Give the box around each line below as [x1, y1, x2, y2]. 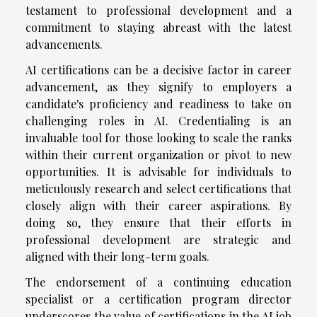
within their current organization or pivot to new [25, 146, 292, 162]
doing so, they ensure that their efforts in [25, 214, 292, 230]
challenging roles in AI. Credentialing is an [25, 113, 292, 128]
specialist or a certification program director [25, 291, 292, 306]
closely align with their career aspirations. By [25, 197, 292, 213]
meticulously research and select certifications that [25, 180, 292, 196]
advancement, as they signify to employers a [25, 79, 292, 94]
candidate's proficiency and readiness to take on [25, 96, 292, 111]
